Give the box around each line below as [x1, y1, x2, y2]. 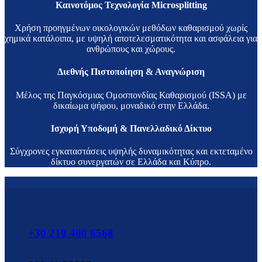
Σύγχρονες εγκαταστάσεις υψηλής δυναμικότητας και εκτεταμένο [9, 146, 253, 157]
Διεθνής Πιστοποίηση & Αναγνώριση [57, 67, 205, 77]
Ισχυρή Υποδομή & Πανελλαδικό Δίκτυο [50, 123, 212, 133]
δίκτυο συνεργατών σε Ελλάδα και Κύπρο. [51, 157, 211, 167]
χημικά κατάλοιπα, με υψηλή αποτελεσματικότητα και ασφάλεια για [5, 33, 257, 44]
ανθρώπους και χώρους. [87, 44, 175, 54]
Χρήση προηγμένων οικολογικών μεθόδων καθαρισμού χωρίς [15, 23, 247, 33]
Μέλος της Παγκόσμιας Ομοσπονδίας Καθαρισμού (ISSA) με [15, 89, 247, 100]
